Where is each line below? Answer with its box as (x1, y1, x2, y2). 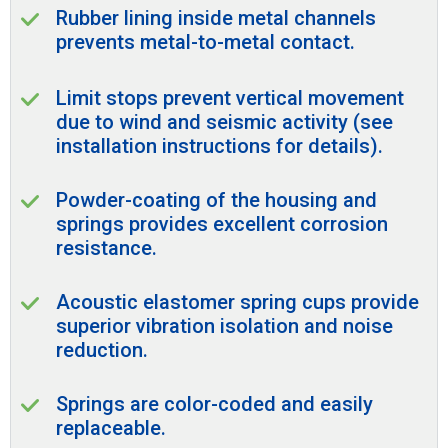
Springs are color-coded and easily (56, 391, 373, 416)
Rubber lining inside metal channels (56, 5, 376, 30)
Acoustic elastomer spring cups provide (56, 289, 419, 314)
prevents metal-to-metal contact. (56, 29, 355, 54)
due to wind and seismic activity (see (56, 109, 393, 134)
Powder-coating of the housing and (56, 187, 377, 212)
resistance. (56, 235, 157, 260)
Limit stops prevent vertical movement (56, 85, 404, 110)
